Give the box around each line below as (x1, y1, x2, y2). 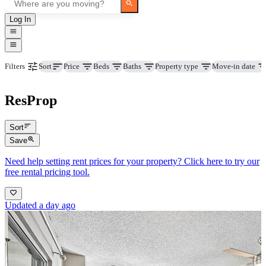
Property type (155, 61, 198, 71)
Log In (9, 14, 31, 24)
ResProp (5, 92, 57, 108)
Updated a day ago (5, 200, 75, 211)
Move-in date (212, 61, 255, 71)
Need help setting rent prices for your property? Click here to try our (5, 156, 259, 167)
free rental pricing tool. (5, 167, 90, 178)
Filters (5, 61, 25, 71)
